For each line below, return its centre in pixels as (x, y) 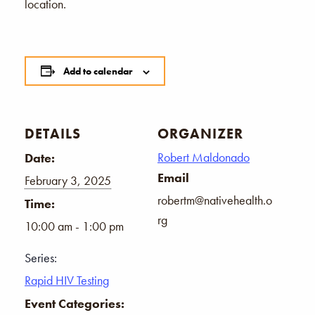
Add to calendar (97, 71)
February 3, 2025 (68, 180)
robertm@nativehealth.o (215, 200)
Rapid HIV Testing (67, 280)
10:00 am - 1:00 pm (74, 226)
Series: (41, 257)
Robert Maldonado (204, 157)
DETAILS (53, 133)
